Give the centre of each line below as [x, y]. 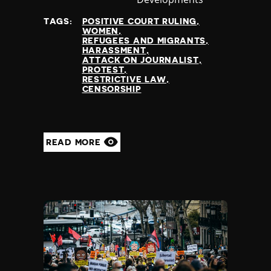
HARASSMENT [114, 50]
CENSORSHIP [112, 89]
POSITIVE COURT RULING [139, 21]
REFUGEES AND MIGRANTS [144, 40]
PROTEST [103, 69]
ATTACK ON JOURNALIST [140, 60]
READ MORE [75, 142]
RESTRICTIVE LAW [124, 79]
